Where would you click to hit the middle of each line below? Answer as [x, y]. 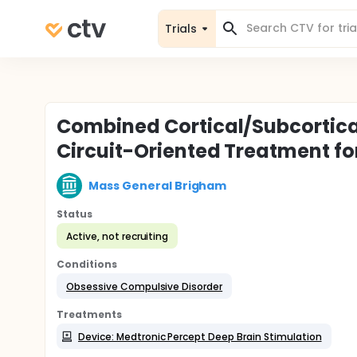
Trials [181, 28]
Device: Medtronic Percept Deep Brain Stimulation [200, 336]
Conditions [87, 264]
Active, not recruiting [118, 236]
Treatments [89, 314]
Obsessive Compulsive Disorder [145, 286]
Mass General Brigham [158, 185]
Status [75, 214]
